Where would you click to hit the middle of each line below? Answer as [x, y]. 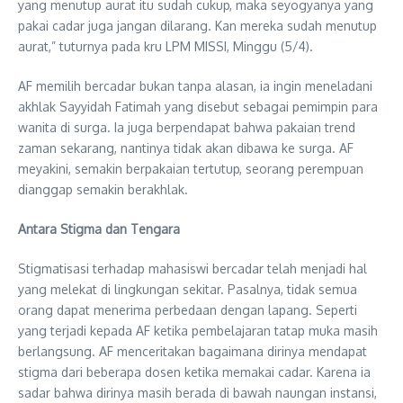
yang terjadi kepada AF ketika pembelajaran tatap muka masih [198, 330]
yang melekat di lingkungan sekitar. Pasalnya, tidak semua [188, 289]
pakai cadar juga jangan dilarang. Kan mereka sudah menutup [197, 25]
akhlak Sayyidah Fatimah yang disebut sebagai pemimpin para [198, 106]
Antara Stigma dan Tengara [99, 228]
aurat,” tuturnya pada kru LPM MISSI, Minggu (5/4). [166, 46]
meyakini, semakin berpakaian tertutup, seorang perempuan [191, 168]
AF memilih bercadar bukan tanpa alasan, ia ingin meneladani [195, 85]
